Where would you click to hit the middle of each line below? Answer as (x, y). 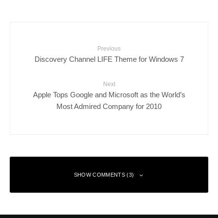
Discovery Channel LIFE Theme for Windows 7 (109, 59)
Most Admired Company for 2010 (109, 106)
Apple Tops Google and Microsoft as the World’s (109, 94)
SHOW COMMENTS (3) (104, 174)
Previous (109, 48)
